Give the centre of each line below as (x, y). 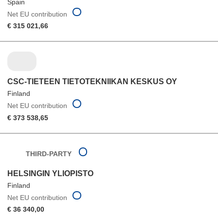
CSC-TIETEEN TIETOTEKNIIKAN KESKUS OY (92, 82)
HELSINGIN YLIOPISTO (50, 173)
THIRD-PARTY (48, 154)
